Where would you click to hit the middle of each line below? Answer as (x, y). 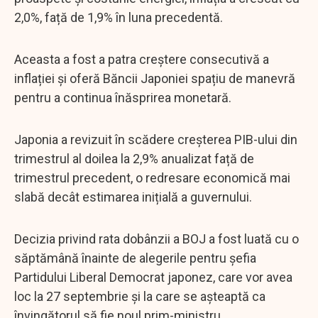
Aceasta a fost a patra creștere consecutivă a (142, 59)
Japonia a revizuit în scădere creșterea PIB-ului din (156, 139)
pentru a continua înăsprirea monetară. (123, 97)
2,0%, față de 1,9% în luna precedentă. (119, 17)
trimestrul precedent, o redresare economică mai (152, 177)
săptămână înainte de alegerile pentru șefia (135, 258)
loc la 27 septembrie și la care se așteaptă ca (140, 296)
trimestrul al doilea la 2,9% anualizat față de (134, 158)
